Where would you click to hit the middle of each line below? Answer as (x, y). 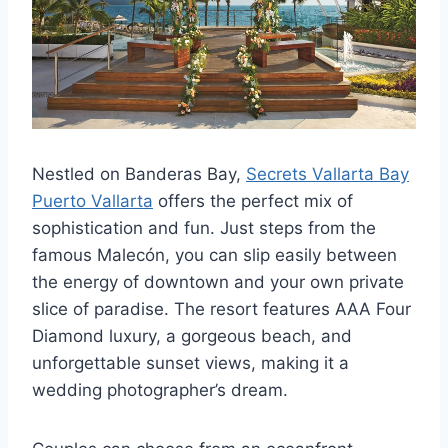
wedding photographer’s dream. (160, 390)
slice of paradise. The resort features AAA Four (221, 309)
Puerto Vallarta (92, 201)
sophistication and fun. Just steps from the (204, 228)
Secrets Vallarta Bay (327, 174)
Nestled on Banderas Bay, (139, 174)
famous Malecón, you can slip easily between (214, 255)
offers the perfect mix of (253, 201)
